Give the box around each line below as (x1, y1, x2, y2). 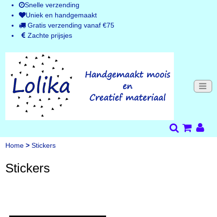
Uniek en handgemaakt (25, 11, 97, 19)
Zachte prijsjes (27, 31, 72, 39)
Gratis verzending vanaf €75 (25, 21, 114, 29)
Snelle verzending (24, 1, 79, 9)
